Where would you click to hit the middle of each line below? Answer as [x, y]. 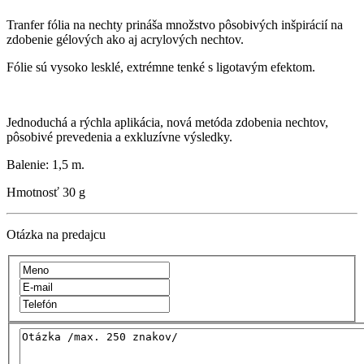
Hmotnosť [35, 193]
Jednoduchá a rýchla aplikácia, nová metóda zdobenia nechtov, [167, 123]
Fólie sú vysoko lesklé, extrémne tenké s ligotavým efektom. [161, 67]
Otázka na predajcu [56, 235]
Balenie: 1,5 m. [45, 165]
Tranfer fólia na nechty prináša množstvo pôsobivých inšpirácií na [175, 25]
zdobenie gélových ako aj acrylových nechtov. [125, 40]
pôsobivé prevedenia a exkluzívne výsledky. [119, 137]
